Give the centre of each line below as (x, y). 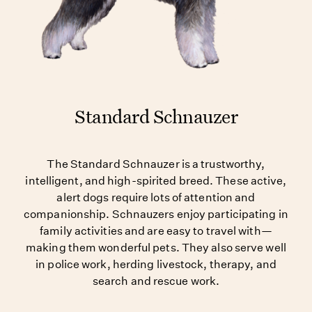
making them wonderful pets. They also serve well (156, 248)
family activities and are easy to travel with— (156, 231)
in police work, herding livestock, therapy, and (156, 265)
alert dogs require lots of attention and (156, 198)
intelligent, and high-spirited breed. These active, (156, 181)
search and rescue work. (156, 281)
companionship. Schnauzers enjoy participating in (156, 214)
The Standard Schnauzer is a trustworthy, (156, 164)
